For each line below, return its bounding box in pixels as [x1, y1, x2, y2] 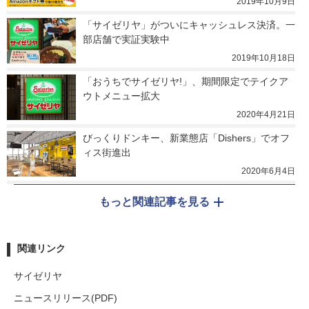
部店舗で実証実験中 [83, 33, 170, 45]
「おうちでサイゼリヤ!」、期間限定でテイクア [83, 75, 288, 87]
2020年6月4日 [241, 166, 295, 176]
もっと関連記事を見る [99, 195, 210, 208]
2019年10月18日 [232, 52, 295, 63]
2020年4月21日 [237, 109, 295, 119]
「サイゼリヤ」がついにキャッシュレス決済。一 [83, 19, 295, 30]
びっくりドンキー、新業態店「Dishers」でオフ [83, 132, 290, 143]
